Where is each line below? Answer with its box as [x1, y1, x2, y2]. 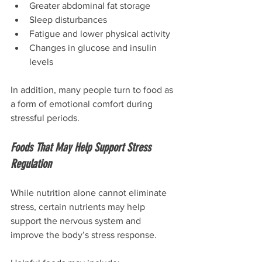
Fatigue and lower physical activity [29, 28, 170, 39]
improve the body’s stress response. [11, 229, 157, 240]
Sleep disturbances [29, 14, 107, 25]
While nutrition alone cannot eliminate [11, 187, 169, 198]
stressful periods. [11, 112, 80, 123]
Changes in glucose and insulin [29, 42, 159, 53]
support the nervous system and [11, 215, 143, 226]
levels [29, 56, 53, 67]
